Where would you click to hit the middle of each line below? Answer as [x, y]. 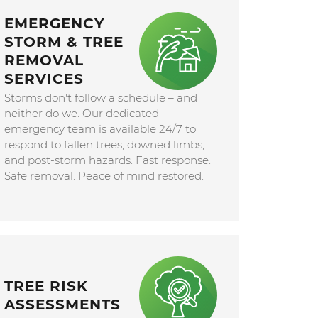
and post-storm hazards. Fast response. [108, 160]
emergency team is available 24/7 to [100, 128]
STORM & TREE [64, 42]
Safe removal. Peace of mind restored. [104, 175]
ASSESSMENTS [63, 304]
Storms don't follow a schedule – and [101, 97]
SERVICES [44, 78]
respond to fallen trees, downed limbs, [105, 144]
